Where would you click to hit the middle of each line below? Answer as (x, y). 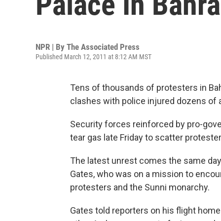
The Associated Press (103, 47)
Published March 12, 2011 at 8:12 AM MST (93, 57)
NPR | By (51, 47)
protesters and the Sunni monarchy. (140, 187)
